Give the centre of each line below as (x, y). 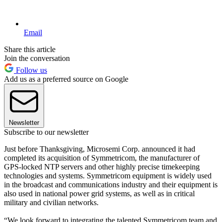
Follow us (30, 70)
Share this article (30, 49)
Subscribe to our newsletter (46, 132)
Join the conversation (37, 58)
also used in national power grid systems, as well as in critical (99, 193)
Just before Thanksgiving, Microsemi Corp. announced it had (100, 149)
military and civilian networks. (51, 202)
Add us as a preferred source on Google (66, 79)
